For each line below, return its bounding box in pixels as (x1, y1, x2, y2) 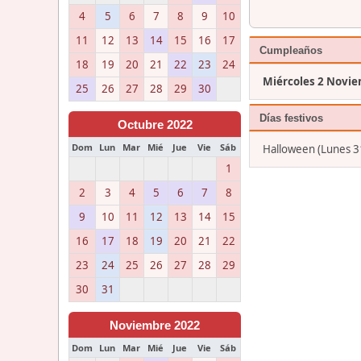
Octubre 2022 (117, 118, 193, 131)
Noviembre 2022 (110, 318, 200, 332)
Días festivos (259, 111, 323, 124)
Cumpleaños (259, 44, 322, 56)
